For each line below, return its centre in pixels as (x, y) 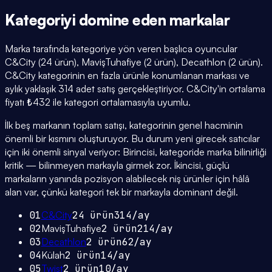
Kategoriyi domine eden (87, 20)
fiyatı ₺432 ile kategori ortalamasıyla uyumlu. (98, 102)
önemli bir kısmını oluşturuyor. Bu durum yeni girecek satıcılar (132, 139)
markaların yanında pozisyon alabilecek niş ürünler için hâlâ (127, 179)
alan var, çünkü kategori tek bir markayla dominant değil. (121, 192)
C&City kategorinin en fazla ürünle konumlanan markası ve (127, 76)
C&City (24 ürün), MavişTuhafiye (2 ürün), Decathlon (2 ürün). (134, 62)
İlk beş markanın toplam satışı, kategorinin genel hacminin (124, 125)
